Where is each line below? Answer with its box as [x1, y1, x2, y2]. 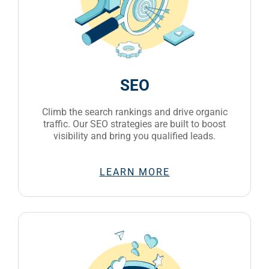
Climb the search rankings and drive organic [41, 106, 228, 118]
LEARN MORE [99, 166, 170, 178]
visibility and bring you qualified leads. [53, 130, 216, 142]
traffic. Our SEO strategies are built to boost [43, 118, 226, 130]
